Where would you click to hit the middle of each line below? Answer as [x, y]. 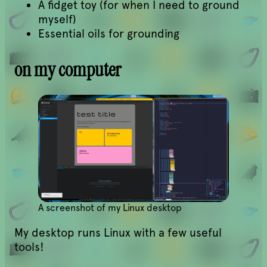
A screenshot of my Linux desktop [110, 208]
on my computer [68, 69]
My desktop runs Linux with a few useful [118, 232]
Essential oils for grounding [109, 33]
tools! [29, 247]
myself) [57, 19]
